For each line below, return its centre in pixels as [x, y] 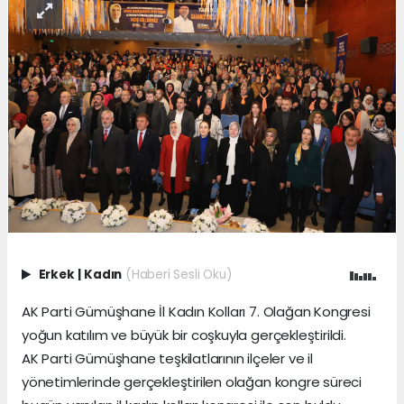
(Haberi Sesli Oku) [178, 275]
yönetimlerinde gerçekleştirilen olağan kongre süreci [192, 382]
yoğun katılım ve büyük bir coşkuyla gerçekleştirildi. [184, 335]
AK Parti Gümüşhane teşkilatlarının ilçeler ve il [167, 359]
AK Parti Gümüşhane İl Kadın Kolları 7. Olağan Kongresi [196, 312]
